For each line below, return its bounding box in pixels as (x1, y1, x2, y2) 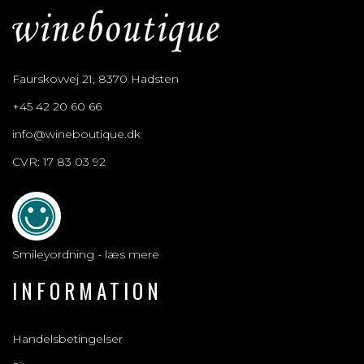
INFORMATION (12, 275, 162, 305)
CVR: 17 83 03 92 (12, 154, 106, 169)
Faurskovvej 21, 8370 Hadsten (12, 71, 179, 86)
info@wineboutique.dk (12, 127, 141, 141)
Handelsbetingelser (12, 331, 123, 346)
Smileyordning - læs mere (12, 247, 159, 262)
